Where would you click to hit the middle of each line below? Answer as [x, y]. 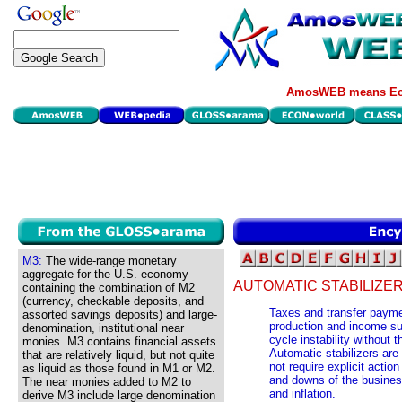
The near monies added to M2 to [107, 382]
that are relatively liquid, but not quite [118, 355]
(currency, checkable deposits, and [113, 301]
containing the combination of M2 [109, 288]
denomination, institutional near [103, 328]
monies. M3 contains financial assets [119, 341]
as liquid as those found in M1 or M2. [119, 368]
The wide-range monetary [109, 261]
